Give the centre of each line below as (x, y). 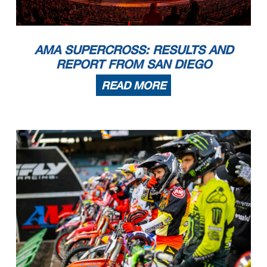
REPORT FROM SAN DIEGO (133, 64)
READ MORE (133, 86)
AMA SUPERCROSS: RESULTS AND (133, 50)
